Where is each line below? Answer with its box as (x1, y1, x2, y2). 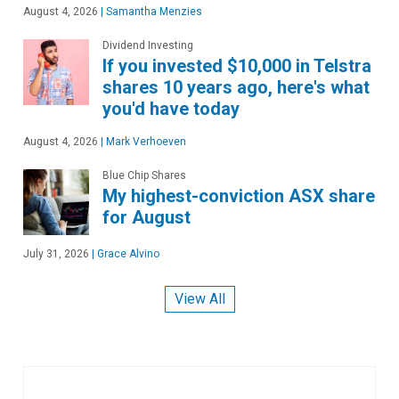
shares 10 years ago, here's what (102, 77, 370, 98)
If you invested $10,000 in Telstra (102, 55, 371, 77)
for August (102, 207, 191, 228)
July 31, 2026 (23, 248, 89, 260)
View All (174, 290, 225, 308)
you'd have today (102, 98, 240, 119)
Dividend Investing (102, 39, 193, 52)
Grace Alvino (94, 248, 159, 260)
